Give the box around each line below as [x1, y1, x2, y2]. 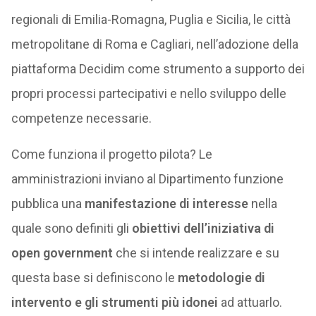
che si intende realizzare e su [112, 245, 279, 260]
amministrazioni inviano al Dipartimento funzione [11, 171, 284, 186]
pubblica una [11, 196, 85, 211]
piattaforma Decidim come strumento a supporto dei [11, 61, 305, 76]
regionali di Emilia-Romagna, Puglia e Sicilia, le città [11, 12, 291, 27]
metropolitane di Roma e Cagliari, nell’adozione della [11, 37, 298, 51]
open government [11, 245, 113, 260]
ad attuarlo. [217, 295, 282, 310]
